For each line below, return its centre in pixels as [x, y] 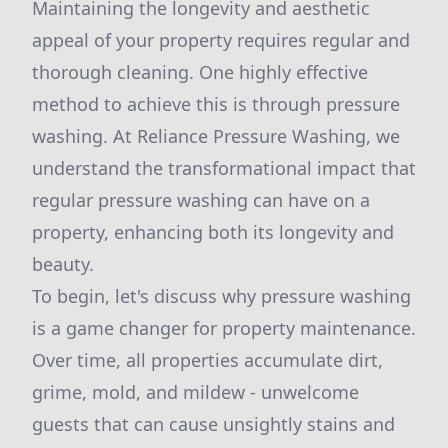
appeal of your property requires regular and [221, 40]
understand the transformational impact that [224, 168]
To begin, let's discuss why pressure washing [221, 296]
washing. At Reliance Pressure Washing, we [216, 136]
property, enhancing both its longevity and [213, 232]
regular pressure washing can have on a [201, 200]
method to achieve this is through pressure [216, 104]
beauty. [63, 264]
